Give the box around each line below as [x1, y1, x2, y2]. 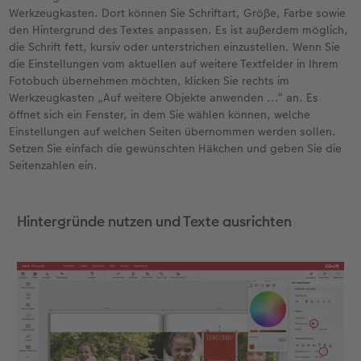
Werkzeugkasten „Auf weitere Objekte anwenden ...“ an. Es [9, 89, 319, 106]
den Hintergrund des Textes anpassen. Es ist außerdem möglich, [9, 22, 349, 39]
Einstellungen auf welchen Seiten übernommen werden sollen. [9, 123, 337, 140]
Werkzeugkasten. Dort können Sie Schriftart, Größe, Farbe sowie [9, 5, 346, 22]
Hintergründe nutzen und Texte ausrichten [16, 211, 292, 232]
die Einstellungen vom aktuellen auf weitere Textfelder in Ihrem [9, 56, 339, 73]
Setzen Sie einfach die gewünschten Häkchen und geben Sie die [9, 140, 342, 157]
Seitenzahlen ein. [9, 157, 98, 174]
